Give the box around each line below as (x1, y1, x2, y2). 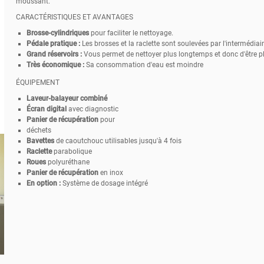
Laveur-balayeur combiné (26, 94, 107, 103)
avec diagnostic (66, 104, 118, 113)
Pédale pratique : (26, 39, 80, 48)
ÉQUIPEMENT (15, 78, 60, 87)
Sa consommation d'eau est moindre (84, 60, 203, 69)
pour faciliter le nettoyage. (90, 28, 173, 37)
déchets (26, 126, 51, 134)
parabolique (51, 147, 92, 156)
